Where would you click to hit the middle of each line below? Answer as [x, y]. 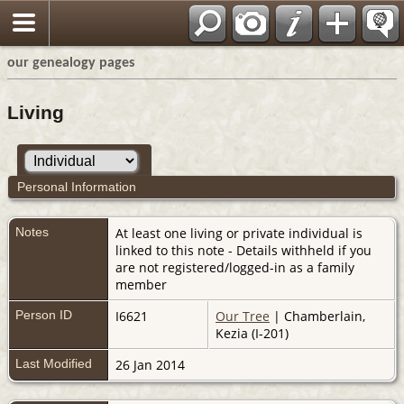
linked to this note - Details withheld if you [243, 250]
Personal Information [76, 186]
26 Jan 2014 [152, 364]
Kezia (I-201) [252, 333]
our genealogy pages [71, 63]
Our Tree [243, 316]
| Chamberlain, [317, 316]
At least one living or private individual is [239, 233]
